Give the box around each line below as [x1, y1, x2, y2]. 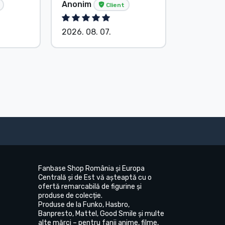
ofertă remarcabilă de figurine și [38, 182, 142, 191]
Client [104, 1, 125, 9]
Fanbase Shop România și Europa [38, 164, 145, 173]
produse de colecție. [38, 191, 102, 200]
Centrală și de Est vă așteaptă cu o [38, 173, 152, 182]
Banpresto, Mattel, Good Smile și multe [38, 209, 164, 218]
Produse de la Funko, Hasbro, [38, 200, 130, 209]
